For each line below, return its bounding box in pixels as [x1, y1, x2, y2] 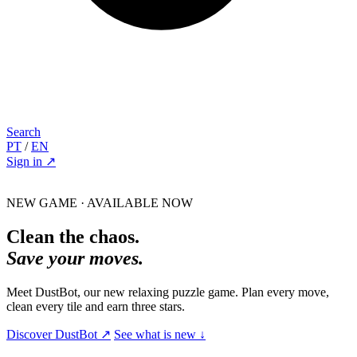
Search [6, 125, 41, 139]
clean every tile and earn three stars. [6, 299, 185, 313]
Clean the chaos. [6, 226, 139, 247]
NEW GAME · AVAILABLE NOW [6, 196, 193, 210]
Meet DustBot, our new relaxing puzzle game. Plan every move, [6, 284, 329, 299]
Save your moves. [6, 247, 143, 269]
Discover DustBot [6, 327, 100, 341]
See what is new [114, 327, 199, 341]
